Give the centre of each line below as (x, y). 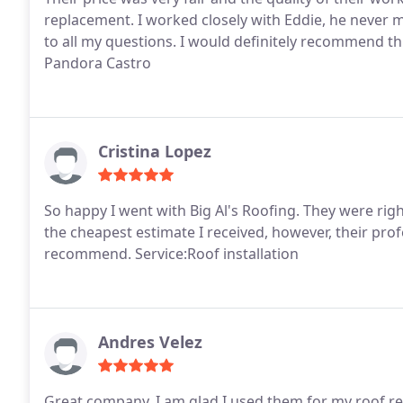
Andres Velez (150, 342)
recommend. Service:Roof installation (171, 254)
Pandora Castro (98, 63)
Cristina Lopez (155, 151)
